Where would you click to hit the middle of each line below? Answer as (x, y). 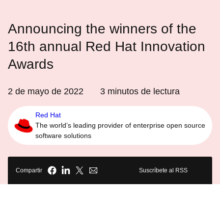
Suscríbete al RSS (163, 170)
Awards (31, 64)
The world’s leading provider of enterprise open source (120, 125)
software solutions (63, 136)
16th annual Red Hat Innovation (107, 46)
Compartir (29, 170)
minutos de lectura (142, 91)
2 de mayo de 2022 (46, 91)
